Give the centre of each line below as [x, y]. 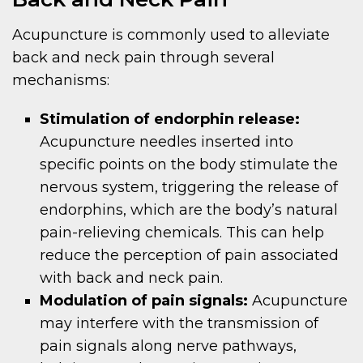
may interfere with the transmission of [179, 324]
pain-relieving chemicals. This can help [182, 233]
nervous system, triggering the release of [189, 188]
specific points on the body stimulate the [189, 165]
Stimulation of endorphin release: [170, 120]
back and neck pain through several [143, 58]
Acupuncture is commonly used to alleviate [171, 35]
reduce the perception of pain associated [190, 256]
